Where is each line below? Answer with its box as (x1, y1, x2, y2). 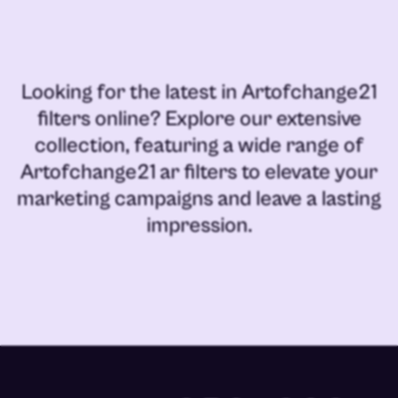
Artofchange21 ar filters (20, 160, 237, 186)
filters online (36, 107, 150, 132)
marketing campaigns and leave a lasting (17, 187, 381, 212)
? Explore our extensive (149, 107, 362, 132)
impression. (146, 213, 252, 239)
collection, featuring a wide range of (35, 133, 363, 159)
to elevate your (237, 160, 378, 186)
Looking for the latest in (21, 80, 242, 106)
